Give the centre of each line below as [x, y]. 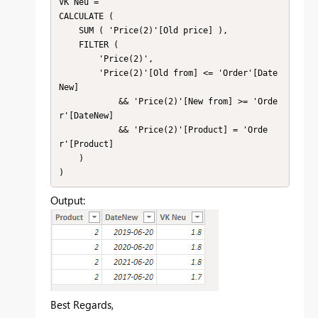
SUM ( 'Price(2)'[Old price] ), [68, 30]
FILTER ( [68, 44]
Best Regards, [82, 305]
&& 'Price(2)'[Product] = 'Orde [88, 130]
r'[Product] [86, 144]
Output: [68, 201]
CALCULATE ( [86, 16]
